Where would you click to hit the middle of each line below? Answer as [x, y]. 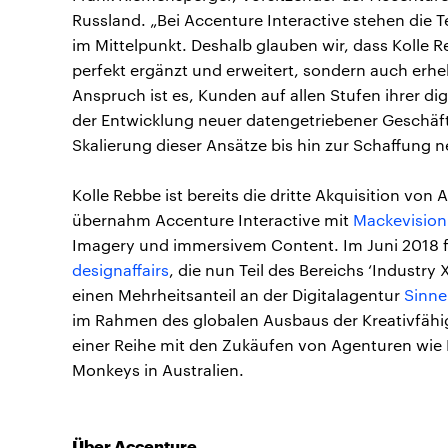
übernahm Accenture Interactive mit [212, 219]
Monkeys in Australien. [158, 369]
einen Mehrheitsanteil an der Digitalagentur [238, 294]
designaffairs [120, 269]
